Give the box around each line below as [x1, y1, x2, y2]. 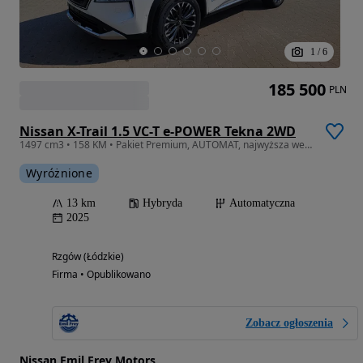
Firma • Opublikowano [52, 267, 151, 281]
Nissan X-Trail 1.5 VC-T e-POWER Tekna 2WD [19, 122, 296, 140]
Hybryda [143, 196, 182, 209]
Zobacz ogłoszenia [246, 316, 333, 329]
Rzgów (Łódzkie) [52, 249, 124, 263]
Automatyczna [229, 196, 295, 209]
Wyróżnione [26, 164, 92, 181]
